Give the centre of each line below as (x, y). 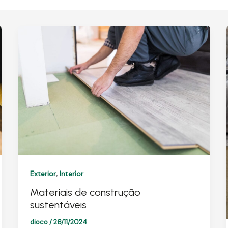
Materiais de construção (85, 193)
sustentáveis (58, 205)
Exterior (43, 173)
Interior (71, 173)
